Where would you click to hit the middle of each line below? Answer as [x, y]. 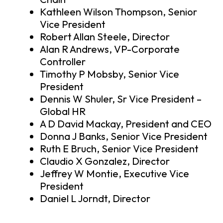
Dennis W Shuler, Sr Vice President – [121, 99]
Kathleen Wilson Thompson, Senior [118, 12]
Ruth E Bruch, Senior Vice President [119, 149]
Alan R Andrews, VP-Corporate [110, 49]
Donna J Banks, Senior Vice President [124, 136]
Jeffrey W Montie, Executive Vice [114, 174]
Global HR [63, 111]
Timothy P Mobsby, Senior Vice [110, 74]
